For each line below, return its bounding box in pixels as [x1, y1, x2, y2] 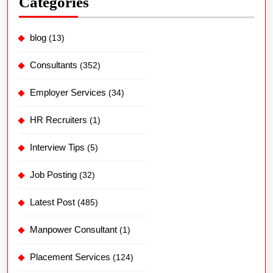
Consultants [30, 60, 77, 71]
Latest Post [30, 197, 75, 208]
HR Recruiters [30, 115, 87, 126]
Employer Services [30, 87, 106, 98]
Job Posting [30, 169, 77, 180]
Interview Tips [30, 142, 85, 153]
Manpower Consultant [30, 224, 117, 235]
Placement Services [30, 252, 110, 263]
